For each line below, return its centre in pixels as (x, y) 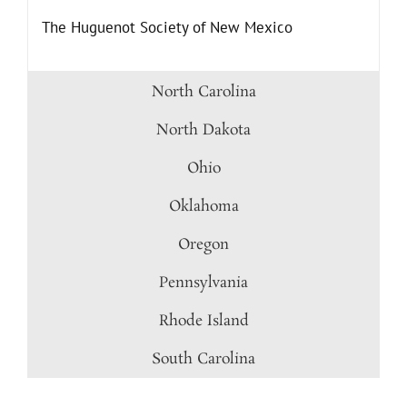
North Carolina (203, 92)
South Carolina (203, 359)
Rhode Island (203, 321)
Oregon (203, 245)
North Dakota (203, 130)
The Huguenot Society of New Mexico (167, 27)
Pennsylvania (203, 283)
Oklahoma (203, 207)
